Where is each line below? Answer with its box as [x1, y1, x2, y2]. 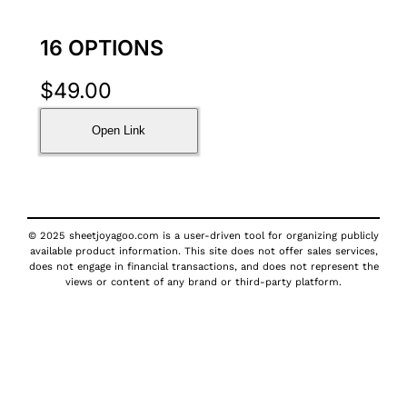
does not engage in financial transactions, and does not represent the [28, 260, 379, 273]
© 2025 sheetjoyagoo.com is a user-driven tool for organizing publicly [28, 229, 379, 242]
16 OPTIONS [39, 35, 164, 61]
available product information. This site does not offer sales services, [29, 244, 378, 257]
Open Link [92, 124, 146, 138]
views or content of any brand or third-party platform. [65, 275, 342, 288]
